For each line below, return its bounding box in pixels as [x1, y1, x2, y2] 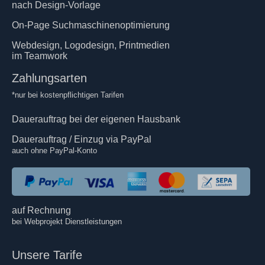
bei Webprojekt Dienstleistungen [12, 217, 122, 227]
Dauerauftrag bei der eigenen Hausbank [12, 114, 180, 124]
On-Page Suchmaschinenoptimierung [12, 20, 170, 30]
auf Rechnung [12, 205, 71, 216]
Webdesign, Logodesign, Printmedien [12, 40, 170, 50]
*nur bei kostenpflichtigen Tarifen [12, 90, 124, 99]
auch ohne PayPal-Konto [12, 146, 97, 155]
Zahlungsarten [12, 71, 87, 85]
